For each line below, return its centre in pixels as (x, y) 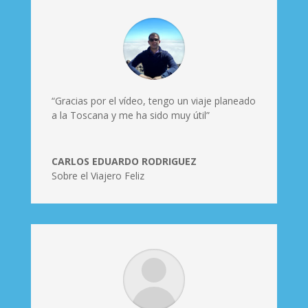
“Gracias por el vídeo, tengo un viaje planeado (153, 101)
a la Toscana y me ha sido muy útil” (130, 115)
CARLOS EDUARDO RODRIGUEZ (124, 162)
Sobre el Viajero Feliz (98, 176)
